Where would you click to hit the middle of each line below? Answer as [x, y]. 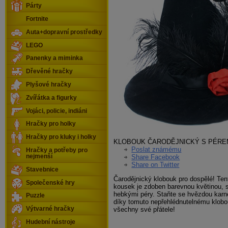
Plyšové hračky [49, 84]
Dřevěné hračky [49, 72]
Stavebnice [42, 169]
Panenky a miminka [54, 58]
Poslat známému [156, 149]
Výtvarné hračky [50, 209]
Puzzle [35, 196]
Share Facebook [156, 157]
